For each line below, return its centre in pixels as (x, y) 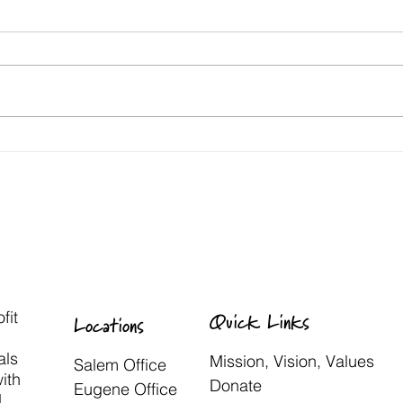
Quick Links (260, 323)
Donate (236, 385)
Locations (114, 327)
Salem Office (120, 365)
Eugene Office (125, 389)
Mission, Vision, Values (292, 361)
